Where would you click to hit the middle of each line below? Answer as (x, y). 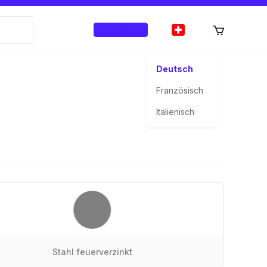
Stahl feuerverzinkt (92, 252)
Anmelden (121, 30)
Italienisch (175, 112)
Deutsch (175, 69)
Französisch (180, 90)
